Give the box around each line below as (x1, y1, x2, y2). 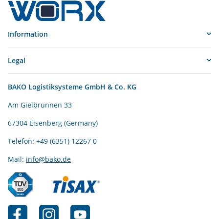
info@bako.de (26, 154, 71, 164)
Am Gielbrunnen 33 (8, 100, 72, 109)
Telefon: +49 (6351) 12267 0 (8, 136, 97, 146)
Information (8, 29, 48, 39)
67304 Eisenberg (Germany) (8, 118, 98, 128)
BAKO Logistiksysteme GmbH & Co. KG (8, 82, 136, 91)
